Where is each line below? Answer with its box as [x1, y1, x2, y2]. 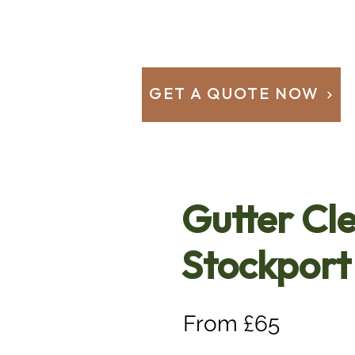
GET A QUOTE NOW [149, 86, 319, 103]
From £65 [183, 311, 280, 337]
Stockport [181, 246, 351, 288]
